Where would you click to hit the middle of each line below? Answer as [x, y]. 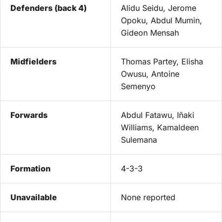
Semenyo [138, 86]
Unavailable [34, 197]
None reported [148, 197]
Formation [30, 168]
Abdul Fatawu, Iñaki [158, 115]
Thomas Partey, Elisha [162, 61]
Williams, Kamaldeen [160, 127]
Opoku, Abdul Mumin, [162, 20]
